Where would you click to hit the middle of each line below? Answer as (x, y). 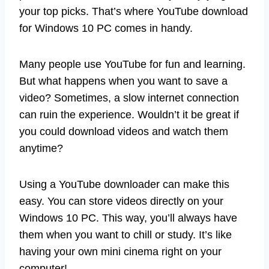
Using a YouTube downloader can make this (124, 185)
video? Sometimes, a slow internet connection (129, 98)
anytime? (41, 149)
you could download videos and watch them (124, 132)
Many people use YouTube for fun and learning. (132, 65)
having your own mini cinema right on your (120, 252)
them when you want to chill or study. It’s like (125, 235)
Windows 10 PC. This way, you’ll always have (128, 218)
